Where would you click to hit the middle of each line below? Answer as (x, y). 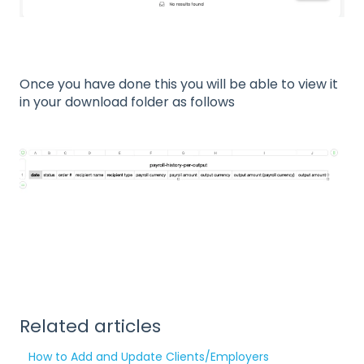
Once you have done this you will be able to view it (179, 84)
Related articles (90, 327)
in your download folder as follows (127, 102)
